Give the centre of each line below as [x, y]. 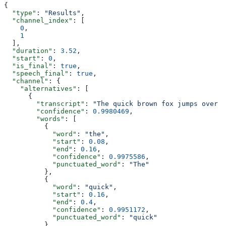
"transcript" [44, 103]
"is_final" [28, 66]
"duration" [28, 50]
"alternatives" [40, 88]
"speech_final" [36, 73]
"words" [34, 119]
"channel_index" [38, 20]
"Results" [63, 13]
